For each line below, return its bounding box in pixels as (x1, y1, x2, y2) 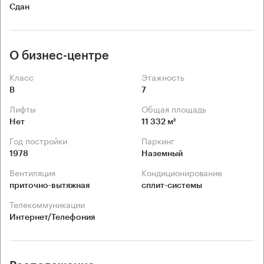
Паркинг (147, 133, 174, 147)
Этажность (147, 70, 184, 83)
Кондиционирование (147, 165, 222, 179)
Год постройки (14, 133, 67, 147)
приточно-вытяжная (9, 181, 90, 190)
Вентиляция (15, 165, 55, 179)
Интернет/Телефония (9, 213, 95, 222)
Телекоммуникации (14, 197, 85, 210)
